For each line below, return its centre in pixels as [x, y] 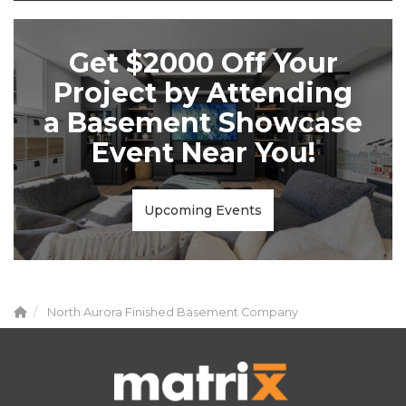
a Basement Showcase [203, 123]
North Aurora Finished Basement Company [173, 313]
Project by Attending [203, 93]
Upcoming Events [203, 211]
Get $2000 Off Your [203, 63]
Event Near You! [203, 153]
